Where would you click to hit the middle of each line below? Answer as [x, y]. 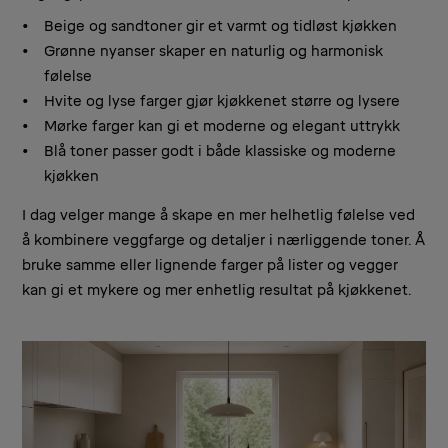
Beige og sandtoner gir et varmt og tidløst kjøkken [220, 27]
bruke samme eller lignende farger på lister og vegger [210, 266]
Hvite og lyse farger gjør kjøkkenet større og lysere [222, 102]
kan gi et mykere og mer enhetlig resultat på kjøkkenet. [216, 291]
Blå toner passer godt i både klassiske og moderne [220, 152]
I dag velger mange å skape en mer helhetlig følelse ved [218, 216]
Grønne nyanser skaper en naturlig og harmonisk [213, 52]
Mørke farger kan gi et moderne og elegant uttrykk [222, 127]
